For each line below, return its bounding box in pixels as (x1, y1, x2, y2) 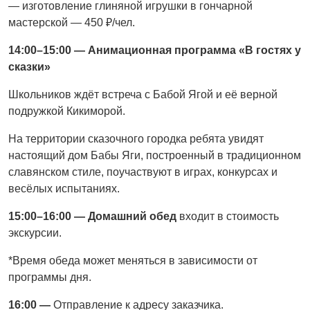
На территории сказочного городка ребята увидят (8, 132, 264, 145)
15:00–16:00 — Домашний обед (8, 210, 179, 222)
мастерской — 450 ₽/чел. (8, 16, 135, 28)
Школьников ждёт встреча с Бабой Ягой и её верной (8, 88, 277, 100)
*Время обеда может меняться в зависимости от (8, 254, 257, 266)
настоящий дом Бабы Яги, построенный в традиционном (8, 149, 301, 161)
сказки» (8, 60, 51, 73)
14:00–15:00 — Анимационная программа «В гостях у (8, 44, 301, 56)
